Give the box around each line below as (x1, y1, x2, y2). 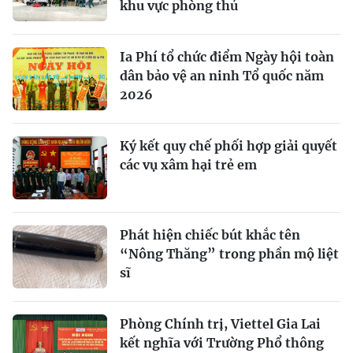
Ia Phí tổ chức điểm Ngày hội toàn (120, 48, 334, 65)
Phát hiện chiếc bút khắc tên (120, 226, 300, 243)
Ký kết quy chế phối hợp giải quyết (120, 137, 337, 154)
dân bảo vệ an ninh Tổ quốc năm (120, 67, 324, 84)
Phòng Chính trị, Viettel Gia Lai (120, 315, 321, 332)
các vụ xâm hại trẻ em (120, 156, 257, 173)
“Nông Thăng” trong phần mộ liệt (120, 245, 339, 262)
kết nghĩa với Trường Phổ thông (120, 334, 324, 351)
